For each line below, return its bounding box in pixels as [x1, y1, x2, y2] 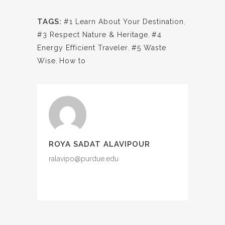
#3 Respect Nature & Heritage [37, 31, 148, 39]
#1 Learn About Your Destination [64, 18, 184, 26]
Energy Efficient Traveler [37, 44, 128, 52]
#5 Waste [132, 44, 166, 52]
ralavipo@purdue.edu [49, 155, 119, 163]
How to [59, 57, 86, 65]
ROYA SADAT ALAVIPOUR [49, 140, 150, 149]
